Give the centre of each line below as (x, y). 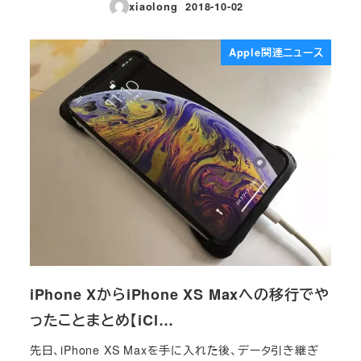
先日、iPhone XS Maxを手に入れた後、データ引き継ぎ (174, 350)
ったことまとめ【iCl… (102, 320)
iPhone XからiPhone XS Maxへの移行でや (179, 294)
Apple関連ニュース (276, 52)
